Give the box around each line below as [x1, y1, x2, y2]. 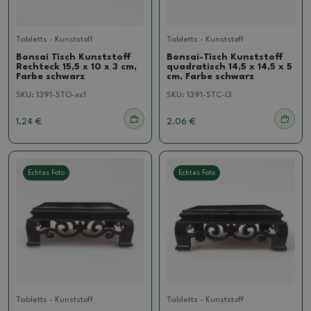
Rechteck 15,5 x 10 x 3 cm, [16, 62, 137, 72]
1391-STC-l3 [187, 91, 232, 100]
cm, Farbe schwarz [167, 72, 254, 82]
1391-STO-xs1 [36, 91, 86, 100]
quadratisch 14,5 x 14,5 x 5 [167, 62, 292, 72]
